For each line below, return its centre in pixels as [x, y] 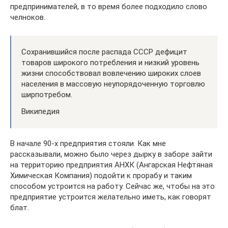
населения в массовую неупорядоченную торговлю [113, 84]
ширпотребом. [47, 94]
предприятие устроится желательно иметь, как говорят [111, 197]
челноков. [28, 17]
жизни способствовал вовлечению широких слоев [111, 73]
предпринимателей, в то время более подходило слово [109, 6]
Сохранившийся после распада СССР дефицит [104, 52]
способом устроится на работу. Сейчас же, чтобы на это [112, 186]
